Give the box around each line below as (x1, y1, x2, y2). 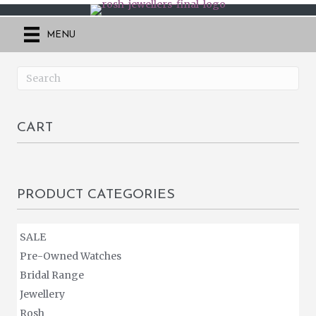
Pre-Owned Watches (20, 250, 121, 263)
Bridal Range (20, 269, 84, 282)
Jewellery (20, 288, 65, 301)
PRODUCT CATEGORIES (17, 187, 175, 202)
